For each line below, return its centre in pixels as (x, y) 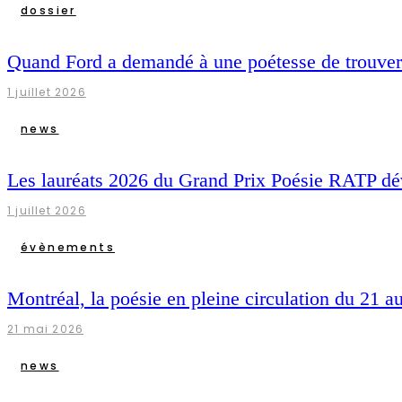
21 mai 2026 (46, 329)
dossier (48, 10)
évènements (68, 247)
